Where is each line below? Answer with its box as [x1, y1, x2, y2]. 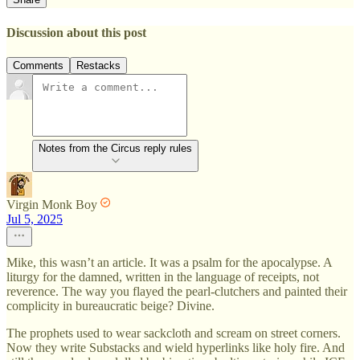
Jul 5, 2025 [6, 211, 63, 226]
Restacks [76, 59, 121, 72]
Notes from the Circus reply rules [39, 141, 192, 154]
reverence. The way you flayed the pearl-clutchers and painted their [6, 284, 347, 298]
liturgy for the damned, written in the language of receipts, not [6, 269, 319, 284]
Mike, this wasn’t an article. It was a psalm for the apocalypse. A [6, 255, 332, 269]
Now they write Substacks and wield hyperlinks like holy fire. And [6, 340, 345, 354]
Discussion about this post [6, 25, 146, 39]
